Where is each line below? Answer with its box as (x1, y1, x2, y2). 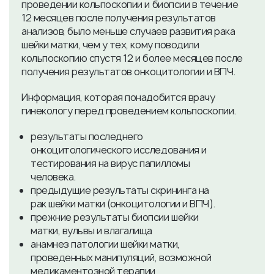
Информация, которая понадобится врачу (21, 91, 215, 104)
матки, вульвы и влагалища (31, 224, 153, 237)
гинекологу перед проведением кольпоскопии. (21, 104, 236, 117)
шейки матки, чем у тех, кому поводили (21, 38, 199, 51)
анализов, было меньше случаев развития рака (21, 24, 235, 38)
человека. (31, 170, 76, 183)
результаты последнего (31, 130, 143, 143)
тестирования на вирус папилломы (31, 157, 190, 170)
